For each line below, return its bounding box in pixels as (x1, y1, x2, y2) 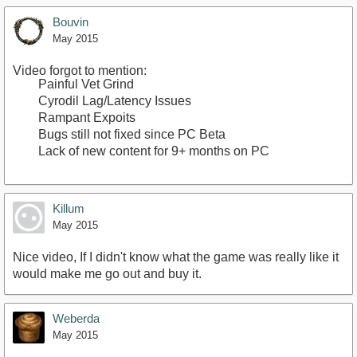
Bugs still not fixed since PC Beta (38, 127, 226, 141)
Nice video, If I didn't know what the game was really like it (13, 250, 339, 264)
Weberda (53, 312, 100, 325)
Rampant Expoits (38, 111, 135, 124)
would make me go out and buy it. (13, 267, 202, 280)
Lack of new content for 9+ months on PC (38, 144, 269, 158)
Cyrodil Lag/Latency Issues (38, 94, 191, 108)
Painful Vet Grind (38, 77, 134, 91)
